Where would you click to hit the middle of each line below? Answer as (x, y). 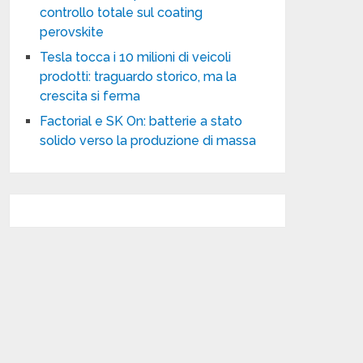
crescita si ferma (90, 96)
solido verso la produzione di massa (148, 141)
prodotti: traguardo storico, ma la (139, 77)
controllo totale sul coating (122, 13)
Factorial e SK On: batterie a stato (141, 121)
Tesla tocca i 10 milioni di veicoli (136, 57)
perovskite (72, 32)
